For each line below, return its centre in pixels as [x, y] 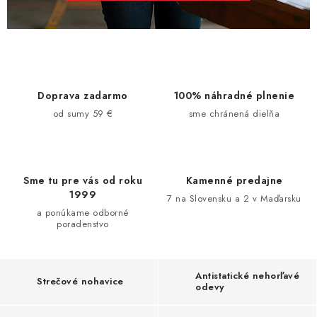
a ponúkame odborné [83, 212]
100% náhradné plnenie [234, 95]
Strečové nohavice [80, 281]
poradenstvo [83, 224]
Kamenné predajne [234, 180]
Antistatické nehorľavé [247, 275]
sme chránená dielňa [234, 113]
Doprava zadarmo [83, 95]
